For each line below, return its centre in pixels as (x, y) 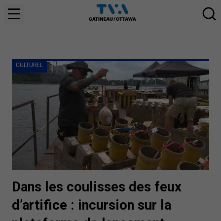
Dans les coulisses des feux (97, 187)
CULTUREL (29, 65)
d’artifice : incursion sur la (92, 205)
